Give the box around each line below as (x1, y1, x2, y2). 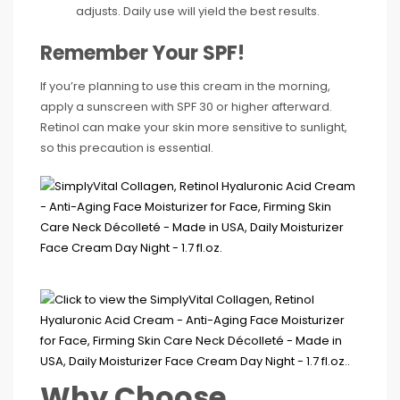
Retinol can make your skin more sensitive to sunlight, (40, 118, 347, 136)
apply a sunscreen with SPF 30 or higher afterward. (40, 97, 332, 115)
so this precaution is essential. (40, 138, 213, 156)
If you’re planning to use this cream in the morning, (40, 77, 330, 95)
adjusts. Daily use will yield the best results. (76, 2, 320, 20)
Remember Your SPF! (40, 38, 245, 67)
